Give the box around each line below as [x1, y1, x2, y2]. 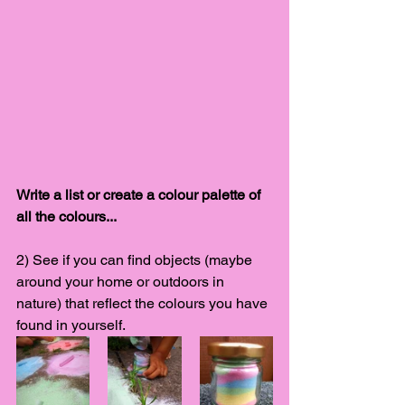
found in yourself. [16, 316, 129, 334]
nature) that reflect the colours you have [16, 294, 271, 312]
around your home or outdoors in [16, 272, 228, 290]
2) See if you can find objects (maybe [16, 250, 256, 268]
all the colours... [16, 207, 120, 225]
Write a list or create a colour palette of [16, 185, 264, 203]
